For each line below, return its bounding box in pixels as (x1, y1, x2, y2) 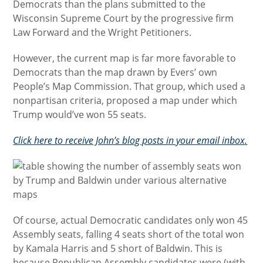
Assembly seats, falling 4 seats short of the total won (13, 228, 245, 241)
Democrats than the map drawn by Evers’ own (13, 66, 218, 79)
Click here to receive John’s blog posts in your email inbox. (13, 134, 248, 147)
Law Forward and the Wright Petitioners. (13, 26, 192, 39)
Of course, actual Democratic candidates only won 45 (13, 214, 248, 227)
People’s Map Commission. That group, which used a (13, 80, 246, 93)
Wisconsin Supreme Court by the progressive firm (13, 12, 234, 25)
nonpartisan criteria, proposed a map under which (13, 94, 238, 107)
